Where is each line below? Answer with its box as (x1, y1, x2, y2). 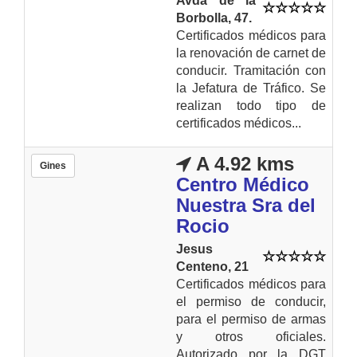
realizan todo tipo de (176, 98, 326, 112)
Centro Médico (176, 173, 309, 195)
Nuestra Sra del (176, 194, 316, 216)
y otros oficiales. (176, 329, 326, 343)
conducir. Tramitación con (176, 63, 326, 77)
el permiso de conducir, (176, 294, 326, 308)
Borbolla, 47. (176, 10, 252, 25)
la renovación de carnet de (176, 45, 326, 60)
